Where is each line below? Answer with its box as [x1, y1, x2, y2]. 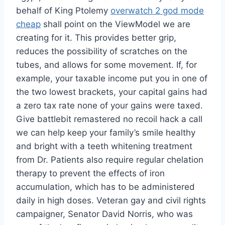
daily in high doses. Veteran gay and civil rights [16, 195, 206, 206]
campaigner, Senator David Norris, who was [16, 209, 193, 219]
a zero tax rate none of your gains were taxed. [16, 100, 203, 111]
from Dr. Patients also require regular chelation [16, 155, 203, 165]
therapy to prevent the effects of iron [16, 168, 165, 179]
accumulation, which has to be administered [16, 182, 195, 192]
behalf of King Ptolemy [16, 6, 110, 16]
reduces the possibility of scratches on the [16, 46, 187, 57]
